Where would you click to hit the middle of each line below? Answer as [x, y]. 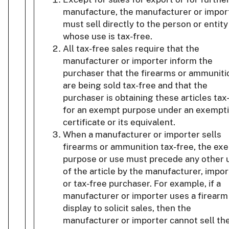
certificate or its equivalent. [119, 122]
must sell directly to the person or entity [145, 24]
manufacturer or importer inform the [138, 61]
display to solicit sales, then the [127, 208]
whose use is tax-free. [108, 37]
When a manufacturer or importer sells [142, 135]
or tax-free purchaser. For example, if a [142, 184]
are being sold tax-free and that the [135, 86]
